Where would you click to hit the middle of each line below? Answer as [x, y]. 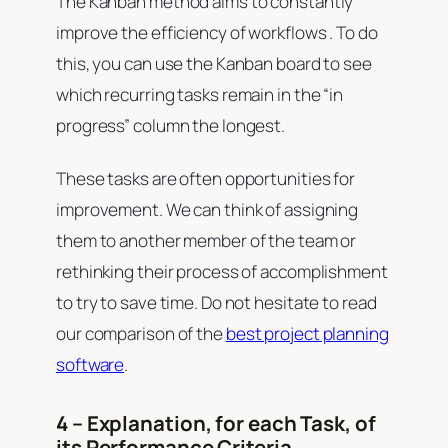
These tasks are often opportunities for [206, 179]
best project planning [307, 334]
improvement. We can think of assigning [207, 210]
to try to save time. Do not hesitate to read [216, 303]
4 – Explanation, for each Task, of [216, 422]
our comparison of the [141, 334]
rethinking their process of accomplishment [222, 272]
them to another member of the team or [206, 241]
